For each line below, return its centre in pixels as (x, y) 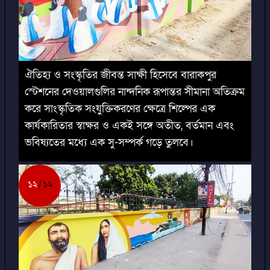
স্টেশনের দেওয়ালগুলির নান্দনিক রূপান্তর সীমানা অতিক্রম (135, 92)
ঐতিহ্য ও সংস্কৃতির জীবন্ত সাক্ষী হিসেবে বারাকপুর (121, 75)
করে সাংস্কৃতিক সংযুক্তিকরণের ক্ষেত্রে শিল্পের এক (120, 108)
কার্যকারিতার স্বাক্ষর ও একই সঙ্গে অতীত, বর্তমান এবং (129, 125)
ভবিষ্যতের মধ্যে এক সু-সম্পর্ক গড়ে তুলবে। (109, 142)
